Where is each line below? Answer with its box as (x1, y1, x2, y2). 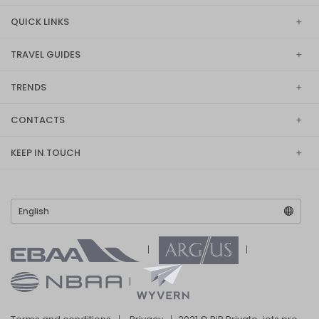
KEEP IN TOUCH (11, 146, 80, 159)
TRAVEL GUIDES (11, 48, 80, 61)
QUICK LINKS (11, 15, 69, 28)
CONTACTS (11, 113, 65, 127)
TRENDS (11, 80, 46, 94)
